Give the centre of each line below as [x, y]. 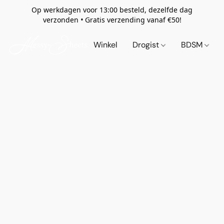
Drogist [146, 45]
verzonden [61, 20]
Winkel [105, 45]
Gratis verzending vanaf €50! [133, 20]
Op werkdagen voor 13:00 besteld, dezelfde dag [112, 10]
